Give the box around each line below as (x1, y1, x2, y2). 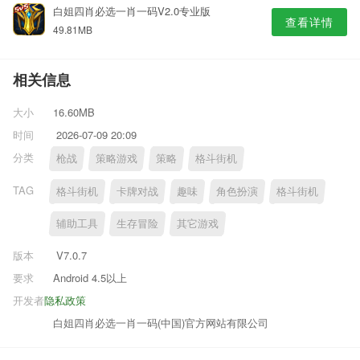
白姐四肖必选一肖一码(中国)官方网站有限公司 (53, 314, 268, 330)
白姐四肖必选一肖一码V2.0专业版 (53, 3, 211, 18)
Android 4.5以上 (53, 269, 127, 285)
